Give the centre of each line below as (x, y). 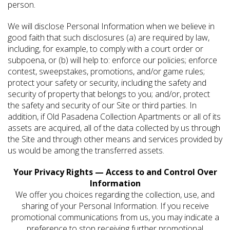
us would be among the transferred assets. (86, 151)
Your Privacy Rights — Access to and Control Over (115, 172)
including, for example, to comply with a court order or (106, 49)
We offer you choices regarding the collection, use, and (115, 195)
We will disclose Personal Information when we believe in (111, 26)
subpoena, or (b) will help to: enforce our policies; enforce (112, 60)
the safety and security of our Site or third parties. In (102, 106)
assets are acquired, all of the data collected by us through (114, 128)
